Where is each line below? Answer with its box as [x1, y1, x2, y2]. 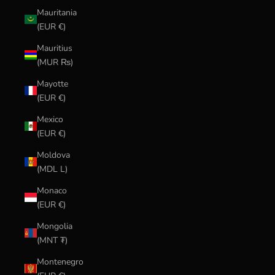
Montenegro [37, 255, 83, 268]
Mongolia [37, 220, 72, 232]
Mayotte [37, 77, 68, 90]
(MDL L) [37, 163, 68, 175]
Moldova [37, 149, 70, 161]
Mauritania [37, 6, 77, 18]
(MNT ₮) [37, 234, 68, 246]
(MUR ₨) [37, 56, 73, 68]
